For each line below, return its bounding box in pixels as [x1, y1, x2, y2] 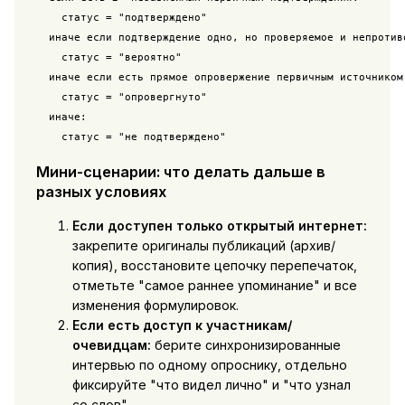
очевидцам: [71, 337, 151, 353]
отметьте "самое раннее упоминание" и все [71, 278, 357, 294]
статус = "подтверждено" [35, 11, 207, 24]
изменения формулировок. [71, 297, 239, 314]
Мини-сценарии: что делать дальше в [35, 162, 325, 181]
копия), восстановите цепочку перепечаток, [71, 258, 357, 274]
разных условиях [35, 182, 166, 201]
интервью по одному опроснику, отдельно [71, 357, 347, 373]
